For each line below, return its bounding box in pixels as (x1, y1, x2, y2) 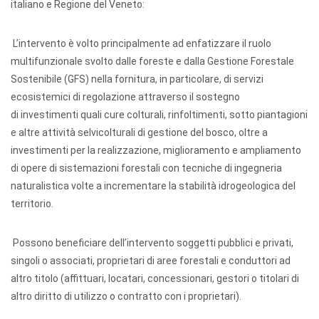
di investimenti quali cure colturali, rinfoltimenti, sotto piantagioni (11, 109, 308, 120)
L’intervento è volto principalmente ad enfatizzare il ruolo (11, 38, 271, 49)
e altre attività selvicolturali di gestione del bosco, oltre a (11, 127, 268, 138)
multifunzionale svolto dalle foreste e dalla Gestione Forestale (11, 56, 294, 67)
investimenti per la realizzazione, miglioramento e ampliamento (11, 145, 301, 156)
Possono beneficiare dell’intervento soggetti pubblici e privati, (11, 237, 293, 249)
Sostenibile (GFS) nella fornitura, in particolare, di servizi (11, 73, 263, 85)
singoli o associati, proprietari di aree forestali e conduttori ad (11, 255, 291, 266)
